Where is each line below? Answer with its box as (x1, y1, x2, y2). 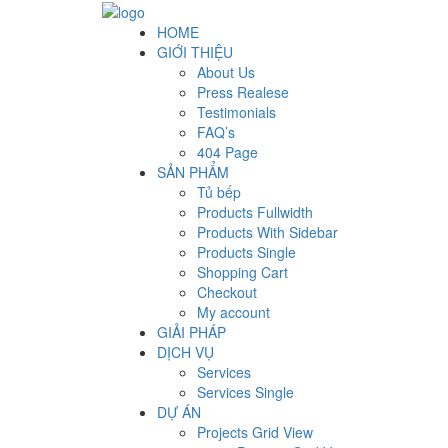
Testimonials (197, 102, 276, 123)
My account (197, 302, 270, 323)
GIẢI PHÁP (157, 322, 226, 343)
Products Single (197, 242, 296, 263)
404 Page (197, 142, 258, 163)
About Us (197, 62, 255, 83)
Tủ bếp (197, 182, 241, 203)
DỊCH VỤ (157, 342, 214, 363)
